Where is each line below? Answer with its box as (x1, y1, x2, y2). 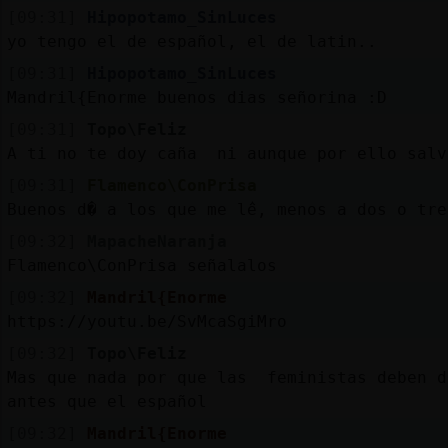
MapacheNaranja (86, 231, 227, 251)
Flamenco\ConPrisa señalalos (6, 255, 277, 275)
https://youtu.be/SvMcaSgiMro (6, 311, 287, 331)
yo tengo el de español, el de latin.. (6, 31, 377, 51)
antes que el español (6, 391, 207, 411)
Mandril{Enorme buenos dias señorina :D (6, 87, 387, 107)
